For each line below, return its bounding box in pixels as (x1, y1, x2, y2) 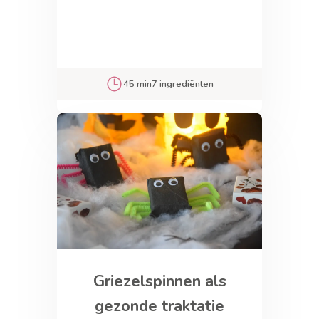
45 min (123, 78, 152, 91)
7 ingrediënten (152, 78, 214, 91)
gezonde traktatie (95, 295, 224, 318)
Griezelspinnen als (93, 270, 226, 293)
